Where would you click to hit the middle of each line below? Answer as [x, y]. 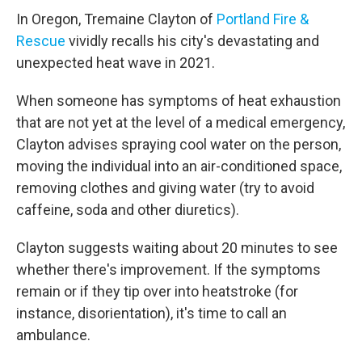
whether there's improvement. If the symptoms [168, 269]
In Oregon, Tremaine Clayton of [115, 19]
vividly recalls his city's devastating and [192, 41]
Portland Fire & [261, 19]
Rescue [41, 41]
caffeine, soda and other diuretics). [128, 210]
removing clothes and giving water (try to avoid [165, 188]
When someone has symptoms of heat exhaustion [179, 101]
